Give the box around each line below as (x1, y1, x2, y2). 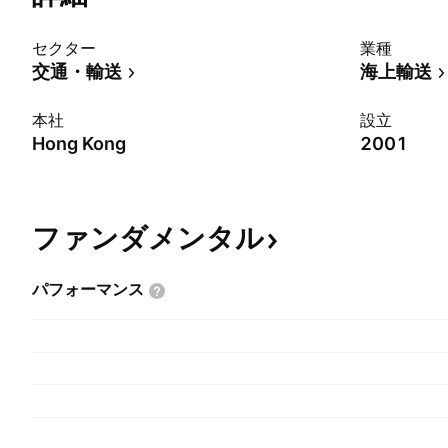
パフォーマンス (32, 279, 144, 299)
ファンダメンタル (32, 221, 264, 255)
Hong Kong (32, 133, 126, 154)
